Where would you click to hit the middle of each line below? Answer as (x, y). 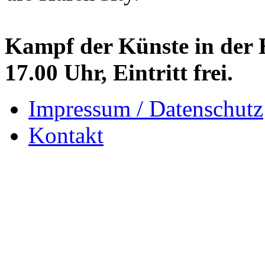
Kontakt (66, 135)
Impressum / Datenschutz (146, 109)
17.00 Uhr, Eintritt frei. (119, 73)
